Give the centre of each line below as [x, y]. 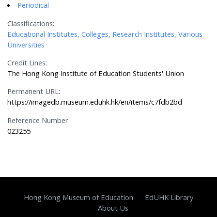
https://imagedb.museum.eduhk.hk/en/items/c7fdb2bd [95, 102]
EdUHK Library [169, 197]
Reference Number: [39, 120]
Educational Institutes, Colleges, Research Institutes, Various [105, 34]
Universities [26, 44]
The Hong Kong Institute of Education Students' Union [96, 73]
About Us [113, 208]
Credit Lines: [27, 63]
